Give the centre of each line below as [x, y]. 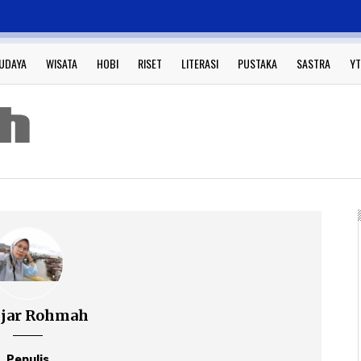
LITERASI [200, 63]
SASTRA [313, 63]
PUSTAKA [257, 63]
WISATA [62, 63]
